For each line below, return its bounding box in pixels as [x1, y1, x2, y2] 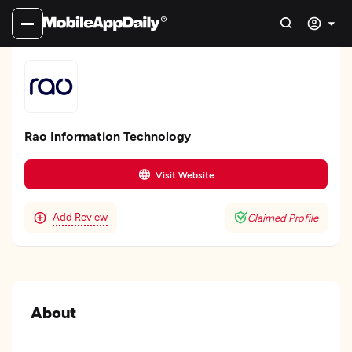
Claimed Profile [247, 211, 318, 224]
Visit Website [155, 169, 214, 180]
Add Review [53, 211, 108, 223]
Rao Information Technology [24, 128, 191, 143]
